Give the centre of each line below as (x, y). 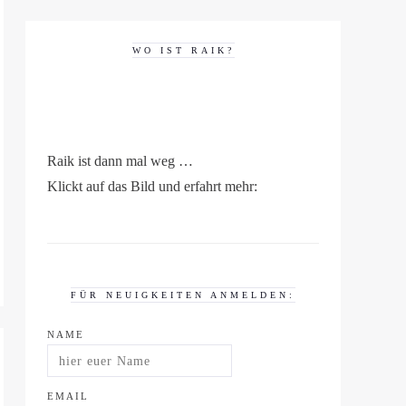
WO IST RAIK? (183, 50)
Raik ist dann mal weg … (120, 161)
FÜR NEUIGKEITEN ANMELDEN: (183, 295)
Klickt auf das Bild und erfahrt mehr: (152, 186)
